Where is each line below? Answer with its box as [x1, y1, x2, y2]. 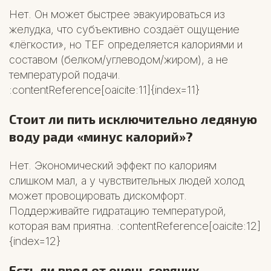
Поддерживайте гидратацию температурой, [9, 204, 226, 217]
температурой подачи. [9, 68, 120, 81]
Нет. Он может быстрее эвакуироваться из [9, 7, 225, 21]
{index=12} [9, 234, 60, 247]
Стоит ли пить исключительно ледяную [9, 111, 257, 126]
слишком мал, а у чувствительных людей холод [9, 174, 244, 187]
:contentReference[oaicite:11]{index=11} [9, 83, 200, 96]
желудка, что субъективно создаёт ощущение [9, 22, 240, 36]
